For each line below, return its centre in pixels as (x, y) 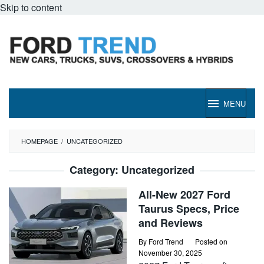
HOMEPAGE (39, 141)
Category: (95, 170)
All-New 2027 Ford (184, 194)
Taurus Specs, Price (189, 209)
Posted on (211, 241)
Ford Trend (166, 241)
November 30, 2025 (170, 253)
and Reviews (171, 223)
